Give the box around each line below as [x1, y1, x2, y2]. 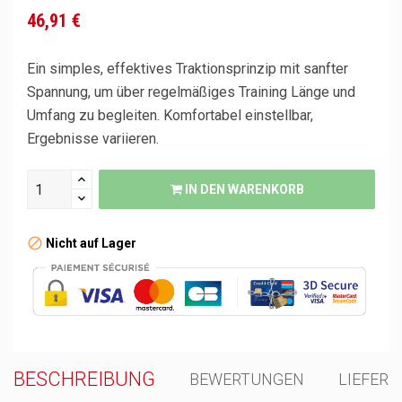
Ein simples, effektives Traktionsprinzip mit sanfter [27, 60, 348, 77]
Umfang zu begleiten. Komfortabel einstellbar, [27, 107, 313, 124]
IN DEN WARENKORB [184, 182, 304, 197]
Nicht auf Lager [43, 236, 136, 250]
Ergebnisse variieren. [27, 130, 159, 147]
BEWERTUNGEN [189, 369, 305, 389]
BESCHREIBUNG [13, 367, 155, 390]
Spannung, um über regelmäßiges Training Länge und [27, 83, 355, 100]
